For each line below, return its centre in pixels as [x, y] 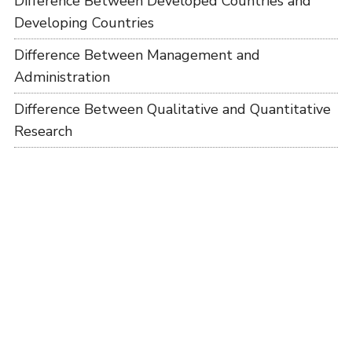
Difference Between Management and [137, 55]
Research [43, 132]
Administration [62, 77]
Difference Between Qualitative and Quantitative [172, 110]
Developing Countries [84, 23]
